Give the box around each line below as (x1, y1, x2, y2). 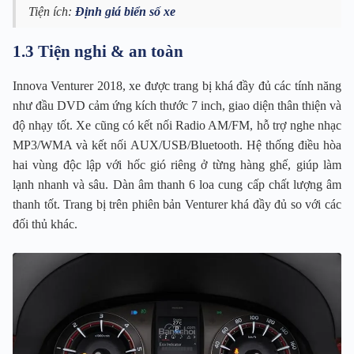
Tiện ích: (28, 5, 75, 19)
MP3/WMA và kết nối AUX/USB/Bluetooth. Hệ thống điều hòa (13, 138, 341, 153)
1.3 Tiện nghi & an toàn (13, 42, 183, 62)
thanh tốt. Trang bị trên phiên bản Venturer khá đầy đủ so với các (13, 198, 341, 212)
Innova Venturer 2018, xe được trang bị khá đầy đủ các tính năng (13, 79, 341, 93)
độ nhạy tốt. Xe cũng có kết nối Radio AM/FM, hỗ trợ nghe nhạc (13, 119, 341, 133)
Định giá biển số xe (75, 5, 175, 19)
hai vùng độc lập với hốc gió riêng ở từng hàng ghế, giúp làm (13, 158, 341, 172)
